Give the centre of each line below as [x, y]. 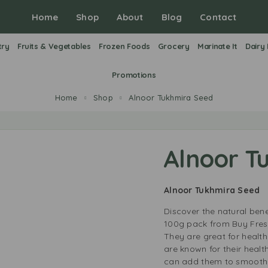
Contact [218, 17]
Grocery [173, 46]
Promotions [134, 75]
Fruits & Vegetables [54, 46]
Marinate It [217, 46]
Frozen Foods [124, 46]
